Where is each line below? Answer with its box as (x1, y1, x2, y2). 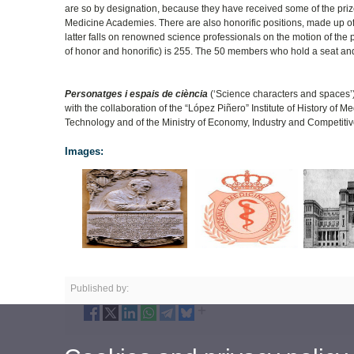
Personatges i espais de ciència (65, 88, 209, 100)
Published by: (70, 282, 130, 294)
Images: (65, 145, 104, 157)
